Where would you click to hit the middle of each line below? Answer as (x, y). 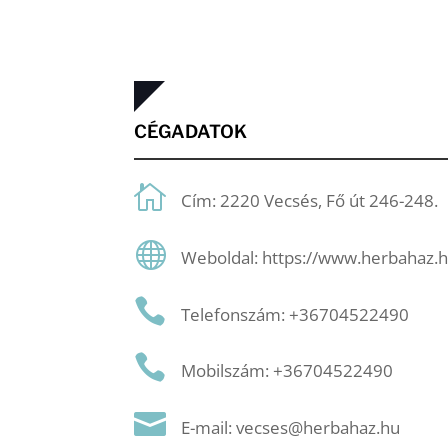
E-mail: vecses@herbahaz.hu (291, 427)
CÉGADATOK (191, 131)
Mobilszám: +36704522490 (287, 371)
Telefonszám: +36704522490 (295, 314)
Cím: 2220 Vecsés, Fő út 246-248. (310, 201)
